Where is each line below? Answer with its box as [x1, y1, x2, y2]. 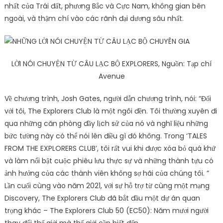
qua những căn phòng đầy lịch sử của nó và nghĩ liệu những [4, 118, 208, 128]
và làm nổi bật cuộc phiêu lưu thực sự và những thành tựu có [4, 155, 214, 166]
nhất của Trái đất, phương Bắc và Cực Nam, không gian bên [4, 1, 206, 11]
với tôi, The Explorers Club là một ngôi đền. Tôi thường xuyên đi [4, 106, 217, 116]
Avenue [98, 71, 125, 81]
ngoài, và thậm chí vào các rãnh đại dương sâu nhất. [4, 13, 184, 23]
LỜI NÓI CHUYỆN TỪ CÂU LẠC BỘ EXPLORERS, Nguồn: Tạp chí [11, 58, 212, 69]
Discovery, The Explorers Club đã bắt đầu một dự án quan [4, 193, 200, 203]
